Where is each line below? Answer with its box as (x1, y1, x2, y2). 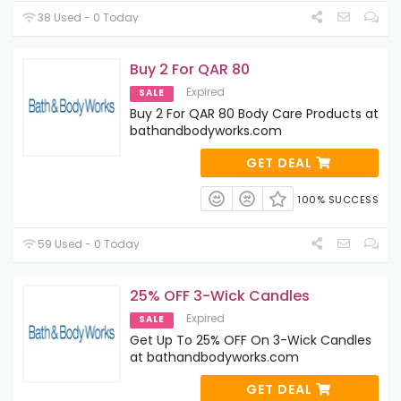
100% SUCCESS (297, 192, 379, 207)
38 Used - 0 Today (35, 9, 140, 25)
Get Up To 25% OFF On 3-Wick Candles (130, 331, 371, 350)
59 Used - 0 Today (35, 236, 141, 252)
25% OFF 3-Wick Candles (130, 286, 310, 307)
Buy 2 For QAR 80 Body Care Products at (130, 104, 379, 123)
